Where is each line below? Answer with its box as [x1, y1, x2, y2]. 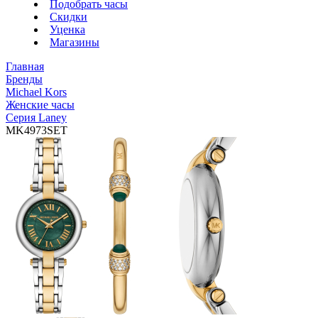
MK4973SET [6, 124, 67, 136]
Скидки [50, 11, 87, 23]
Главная [6, 60, 44, 72]
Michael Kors [6, 86, 67, 98]
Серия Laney [6, 111, 67, 124]
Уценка [50, 23, 85, 35]
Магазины [50, 36, 99, 48]
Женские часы [6, 99, 75, 111]
